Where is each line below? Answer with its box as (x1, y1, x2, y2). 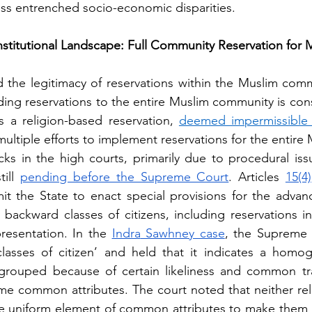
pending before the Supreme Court (20, 169, 229, 185)
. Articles (228, 169, 286, 185)
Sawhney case (140, 226, 225, 241)
